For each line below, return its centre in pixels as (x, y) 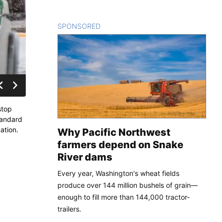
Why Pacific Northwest (114, 132)
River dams (85, 157)
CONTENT (118, 26)
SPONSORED (79, 26)
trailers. (69, 209)
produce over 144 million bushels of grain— (128, 185)
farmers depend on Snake (120, 144)
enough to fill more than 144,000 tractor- (124, 197)
